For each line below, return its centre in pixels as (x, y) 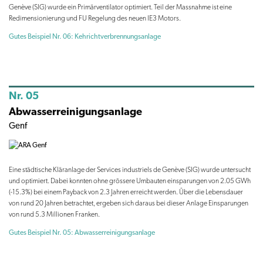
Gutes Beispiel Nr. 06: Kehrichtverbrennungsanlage (85, 36)
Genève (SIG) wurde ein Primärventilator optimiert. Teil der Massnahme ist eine (120, 7)
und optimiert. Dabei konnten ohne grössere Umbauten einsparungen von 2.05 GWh (130, 181)
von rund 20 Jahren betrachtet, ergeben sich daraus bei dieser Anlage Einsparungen (129, 203)
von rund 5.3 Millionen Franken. (54, 214)
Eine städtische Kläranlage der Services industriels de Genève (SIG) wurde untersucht (130, 169)
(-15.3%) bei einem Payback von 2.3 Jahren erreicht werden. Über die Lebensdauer (126, 192)
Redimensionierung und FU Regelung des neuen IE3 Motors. (95, 18)
